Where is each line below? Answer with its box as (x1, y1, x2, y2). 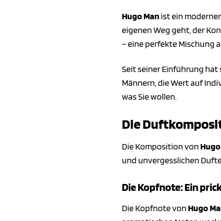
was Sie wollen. (122, 91, 177, 102)
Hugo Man (122, 11, 159, 22)
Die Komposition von (122, 141, 200, 152)
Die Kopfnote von (122, 203, 188, 214)
